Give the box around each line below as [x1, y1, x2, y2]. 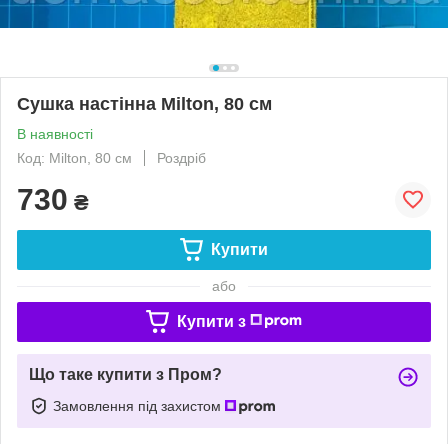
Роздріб [157, 149, 206, 166]
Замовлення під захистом [53, 397, 225, 414]
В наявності [17, 125, 93, 142]
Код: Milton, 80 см [17, 149, 132, 166]
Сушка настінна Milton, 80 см [17, 93, 272, 114]
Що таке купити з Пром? [29, 365, 222, 383]
